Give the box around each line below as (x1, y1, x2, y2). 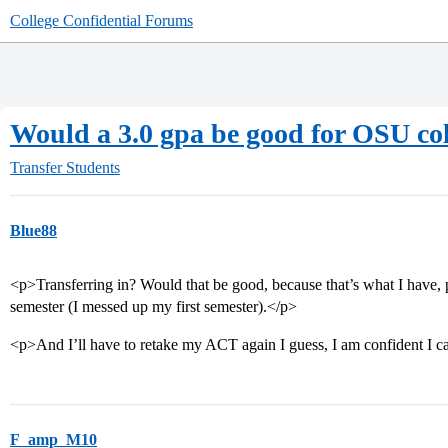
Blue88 (10, 222, 57, 239)
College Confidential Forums (10, 12, 193, 29)
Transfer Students (10, 159, 120, 176)
